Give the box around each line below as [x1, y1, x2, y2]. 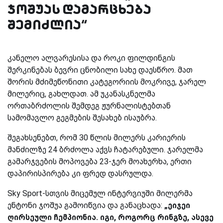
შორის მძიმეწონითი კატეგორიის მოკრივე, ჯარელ [7, 77, 206, 87]
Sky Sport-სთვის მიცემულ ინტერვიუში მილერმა [7, 188, 193, 198]
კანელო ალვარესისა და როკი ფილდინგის [7, 53, 175, 63]
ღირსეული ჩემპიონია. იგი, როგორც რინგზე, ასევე [7, 212, 214, 222]
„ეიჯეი [164, 200, 190, 210]
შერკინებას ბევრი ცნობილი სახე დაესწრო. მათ [7, 65, 193, 75]
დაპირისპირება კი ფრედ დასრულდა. [7, 168, 153, 178]
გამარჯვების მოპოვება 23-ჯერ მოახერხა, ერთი [7, 156, 192, 166]
